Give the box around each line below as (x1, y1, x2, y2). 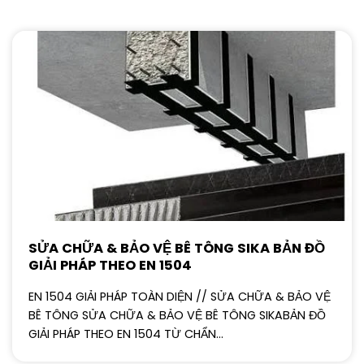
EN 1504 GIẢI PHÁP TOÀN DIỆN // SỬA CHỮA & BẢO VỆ (28, 288, 331, 305)
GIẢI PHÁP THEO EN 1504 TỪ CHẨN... (28, 326, 223, 343)
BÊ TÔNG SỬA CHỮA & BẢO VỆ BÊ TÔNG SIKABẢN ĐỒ (28, 307, 326, 324)
